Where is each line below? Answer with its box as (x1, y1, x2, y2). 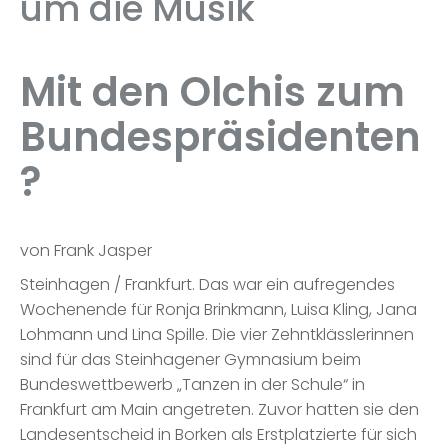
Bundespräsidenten (20, 108, 421, 165)
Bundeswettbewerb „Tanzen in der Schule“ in (20, 373, 365, 397)
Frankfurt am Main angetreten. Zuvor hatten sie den (20, 398, 419, 422)
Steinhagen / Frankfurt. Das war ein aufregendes (20, 273, 395, 297)
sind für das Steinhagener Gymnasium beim (20, 348, 361, 372)
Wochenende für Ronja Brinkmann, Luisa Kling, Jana (20, 298, 417, 322)
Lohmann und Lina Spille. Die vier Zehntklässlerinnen (20, 323, 414, 347)
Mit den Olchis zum (20, 63, 405, 120)
